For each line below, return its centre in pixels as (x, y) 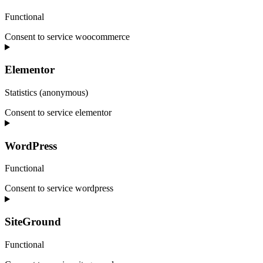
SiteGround (33, 222)
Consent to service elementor (58, 113)
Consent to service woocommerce (67, 36)
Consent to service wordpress (59, 188)
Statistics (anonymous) (46, 93)
